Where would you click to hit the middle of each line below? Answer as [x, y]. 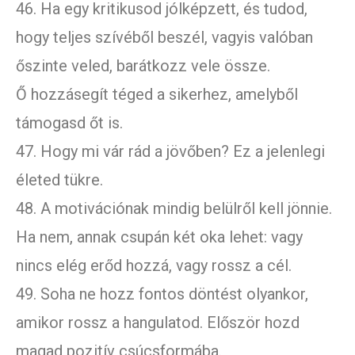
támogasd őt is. [69, 123]
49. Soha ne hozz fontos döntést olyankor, [162, 294]
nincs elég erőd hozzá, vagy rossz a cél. [154, 266]
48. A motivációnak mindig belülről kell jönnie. [174, 209]
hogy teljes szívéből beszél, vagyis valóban [164, 38]
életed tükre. [59, 180]
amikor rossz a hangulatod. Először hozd [158, 323]
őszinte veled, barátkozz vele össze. [143, 66]
